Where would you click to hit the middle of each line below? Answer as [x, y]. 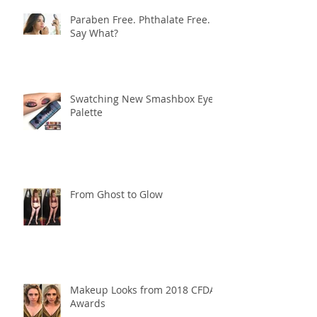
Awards [88, 303]
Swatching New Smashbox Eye [142, 98]
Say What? [94, 33]
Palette [86, 112]
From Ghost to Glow [116, 194]
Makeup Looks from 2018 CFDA [143, 289]
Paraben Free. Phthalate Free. [140, 19]
